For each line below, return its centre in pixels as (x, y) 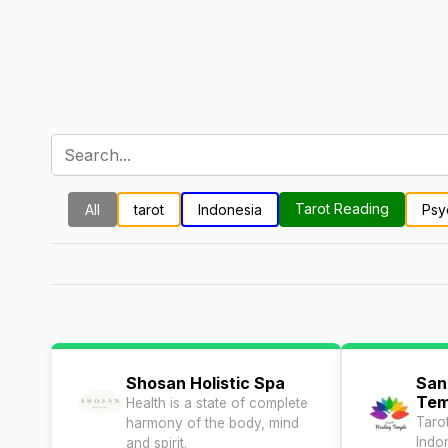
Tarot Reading (341, 208)
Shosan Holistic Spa (205, 383)
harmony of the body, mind (212, 423)
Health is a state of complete (217, 403)
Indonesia (229, 209)
